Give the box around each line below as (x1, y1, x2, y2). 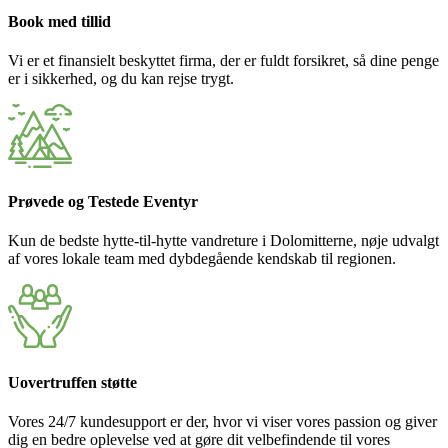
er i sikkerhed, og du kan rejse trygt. (8, 69, 234, 87)
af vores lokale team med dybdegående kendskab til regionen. (8, 250, 396, 268)
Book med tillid (8, 12, 111, 30)
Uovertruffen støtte (8, 373, 137, 391)
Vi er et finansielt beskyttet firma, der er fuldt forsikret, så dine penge (8, 51, 439, 69)
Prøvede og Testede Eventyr (8, 193, 198, 211)
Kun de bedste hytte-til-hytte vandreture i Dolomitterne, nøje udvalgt (8, 232, 439, 250)
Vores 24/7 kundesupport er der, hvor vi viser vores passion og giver (8, 412, 437, 430)
